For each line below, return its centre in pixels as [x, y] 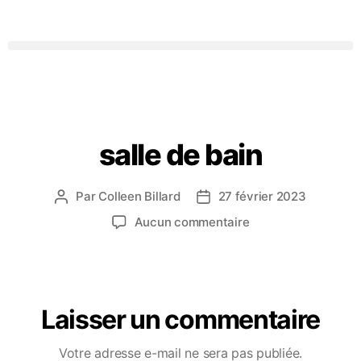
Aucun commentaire [192, 222]
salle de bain [180, 155]
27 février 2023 [262, 196]
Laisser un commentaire [180, 320]
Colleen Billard [139, 196]
